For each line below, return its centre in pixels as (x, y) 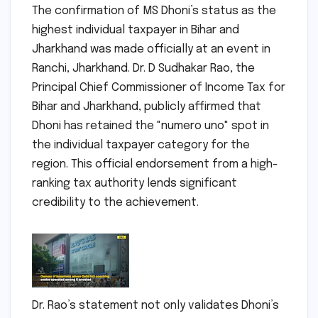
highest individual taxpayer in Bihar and (136, 30)
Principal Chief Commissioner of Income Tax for (159, 87)
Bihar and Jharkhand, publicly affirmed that (147, 106)
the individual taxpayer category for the (141, 145)
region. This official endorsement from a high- (155, 164)
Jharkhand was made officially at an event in (151, 49)
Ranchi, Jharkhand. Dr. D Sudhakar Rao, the (143, 68)
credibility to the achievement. (115, 202)
